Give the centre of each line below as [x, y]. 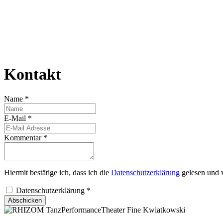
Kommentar [24, 137]
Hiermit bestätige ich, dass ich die [57, 172]
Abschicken [25, 200]
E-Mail [16, 118]
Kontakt [33, 74]
